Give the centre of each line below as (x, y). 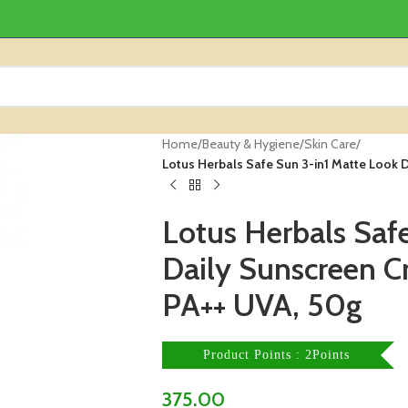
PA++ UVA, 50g (262, 305)
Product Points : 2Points (277, 355)
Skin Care (330, 144)
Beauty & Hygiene (250, 144)
